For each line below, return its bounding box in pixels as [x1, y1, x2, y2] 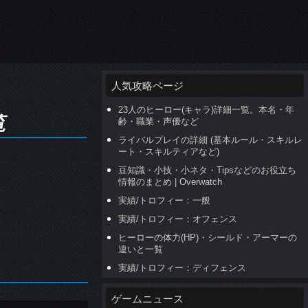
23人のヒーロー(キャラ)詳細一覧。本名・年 [118, 104, 295, 115]
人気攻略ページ [111, 80, 184, 91]
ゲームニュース [111, 293, 184, 305]
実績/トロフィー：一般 [118, 195, 211, 206]
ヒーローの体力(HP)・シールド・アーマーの [118, 232, 298, 243]
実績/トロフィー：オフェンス [118, 214, 238, 224]
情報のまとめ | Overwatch [118, 177, 223, 187]
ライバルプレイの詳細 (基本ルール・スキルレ [118, 135, 303, 145]
